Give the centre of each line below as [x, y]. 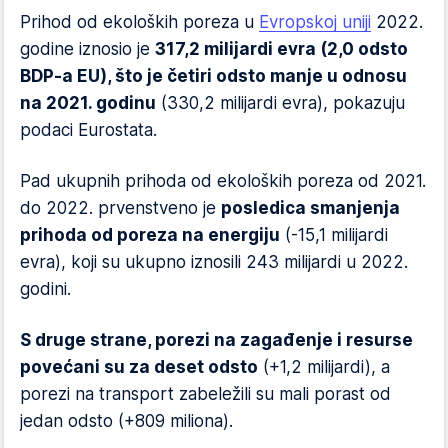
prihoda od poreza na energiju [150, 235]
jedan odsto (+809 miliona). [126, 421]
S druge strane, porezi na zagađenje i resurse [216, 340]
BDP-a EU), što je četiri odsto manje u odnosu [213, 76]
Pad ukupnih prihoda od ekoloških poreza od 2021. [223, 181]
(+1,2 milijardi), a [324, 367]
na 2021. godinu [88, 103]
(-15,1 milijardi [334, 235]
